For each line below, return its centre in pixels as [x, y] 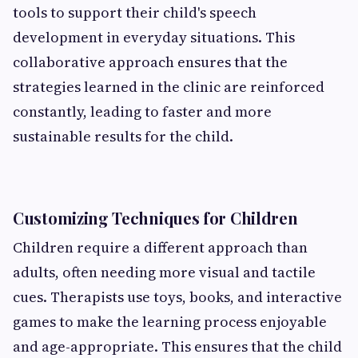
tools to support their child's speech [135, 13]
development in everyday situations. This [154, 38]
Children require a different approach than [160, 248]
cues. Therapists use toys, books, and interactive [177, 297]
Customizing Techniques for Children [155, 218]
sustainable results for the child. [123, 137]
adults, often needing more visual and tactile [164, 272]
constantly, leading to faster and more [142, 112]
